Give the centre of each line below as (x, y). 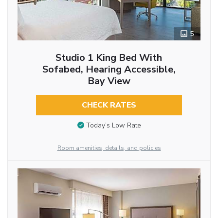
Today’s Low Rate (113, 126)
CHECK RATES (109, 105)
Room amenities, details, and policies (109, 148)
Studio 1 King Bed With (109, 58)
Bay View (109, 81)
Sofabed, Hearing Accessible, (109, 70)
